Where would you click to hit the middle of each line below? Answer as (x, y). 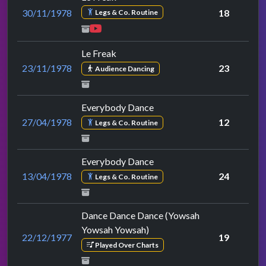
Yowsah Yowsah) (115, 229)
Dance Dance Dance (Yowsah (140, 215)
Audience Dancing (124, 68)
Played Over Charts (126, 245)
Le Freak (99, 53)
